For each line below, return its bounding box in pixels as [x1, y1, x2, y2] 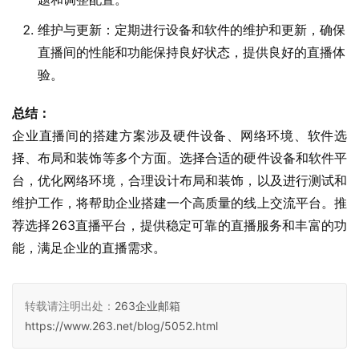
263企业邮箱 [115, 299, 180, 313]
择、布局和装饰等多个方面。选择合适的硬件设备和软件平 [12, 150, 347, 167]
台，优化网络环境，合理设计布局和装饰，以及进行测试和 [12, 172, 347, 189]
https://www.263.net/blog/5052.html [25, 319, 218, 333]
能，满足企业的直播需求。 [12, 240, 166, 256]
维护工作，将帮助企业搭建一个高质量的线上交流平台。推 [12, 195, 347, 212]
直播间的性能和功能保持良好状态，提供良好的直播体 [38, 44, 345, 61]
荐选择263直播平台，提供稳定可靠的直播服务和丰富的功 [12, 217, 347, 234]
